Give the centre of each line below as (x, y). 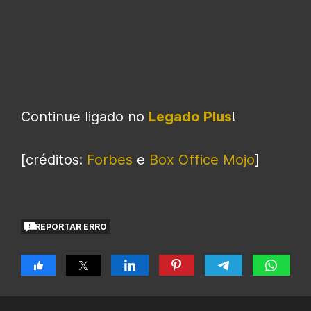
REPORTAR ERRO (71, 226)
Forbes (110, 160)
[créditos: (54, 160)
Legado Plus (190, 117)
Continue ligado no (85, 117)
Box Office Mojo (202, 160)
